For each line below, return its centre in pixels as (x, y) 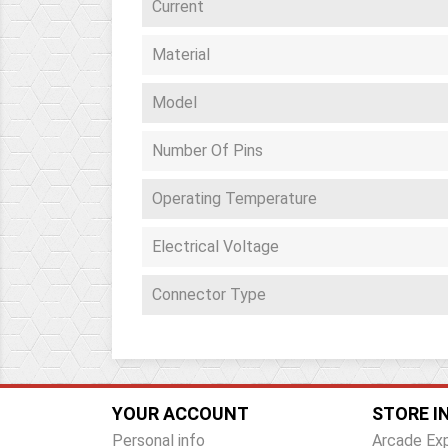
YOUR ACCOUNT (180, 413)
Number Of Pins (207, 150)
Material (181, 54)
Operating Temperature (234, 198)
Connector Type (209, 294)
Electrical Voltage (215, 246)
